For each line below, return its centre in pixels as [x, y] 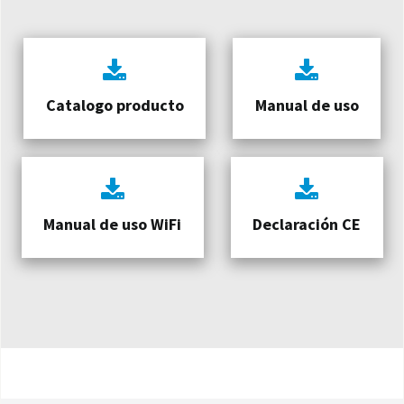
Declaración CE [307, 225]
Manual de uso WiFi [112, 225]
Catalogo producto [115, 106]
